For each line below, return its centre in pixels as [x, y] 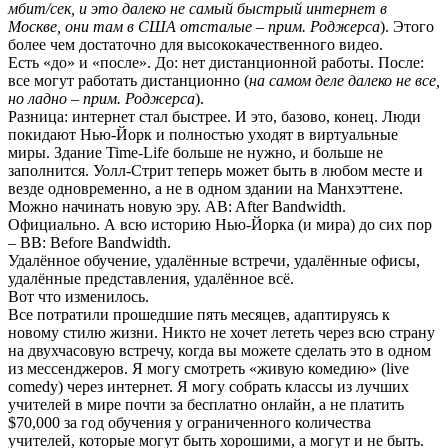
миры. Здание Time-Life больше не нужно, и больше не [195, 153]
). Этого [407, 27]
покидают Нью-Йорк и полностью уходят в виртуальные [203, 135]
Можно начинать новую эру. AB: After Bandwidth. [177, 207]
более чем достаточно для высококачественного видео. [195, 45]
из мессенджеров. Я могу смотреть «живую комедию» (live [208, 369]
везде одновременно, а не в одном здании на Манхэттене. [205, 189]
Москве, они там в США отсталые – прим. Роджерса [194, 27]
